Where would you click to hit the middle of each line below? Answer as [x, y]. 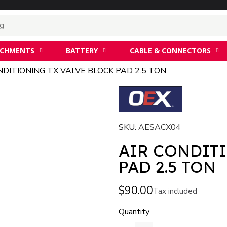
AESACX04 [160, 127]
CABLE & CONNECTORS [170, 50]
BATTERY [82, 50]
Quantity [134, 212]
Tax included [175, 191]
